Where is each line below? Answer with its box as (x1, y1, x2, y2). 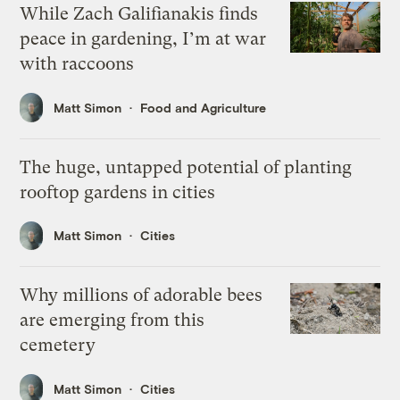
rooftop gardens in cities (20, 181, 216, 203)
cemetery (20, 335, 96, 356)
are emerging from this (20, 310, 205, 331)
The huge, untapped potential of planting (20, 156, 353, 178)
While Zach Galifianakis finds (20, 4, 259, 25)
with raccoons (20, 54, 135, 75)
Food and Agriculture (140, 99, 267, 115)
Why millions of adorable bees (20, 285, 263, 306)
